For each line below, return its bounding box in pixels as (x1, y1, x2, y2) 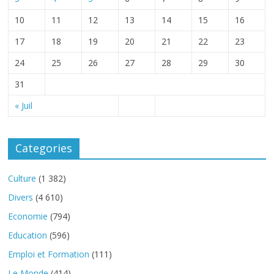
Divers (8, 191, 34, 204)
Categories (15, 141, 73, 156)
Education (8, 229, 48, 242)
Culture (8, 172, 37, 185)
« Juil (15, 100, 33, 112)
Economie (8, 210, 48, 223)
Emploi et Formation (8, 248, 90, 261)
